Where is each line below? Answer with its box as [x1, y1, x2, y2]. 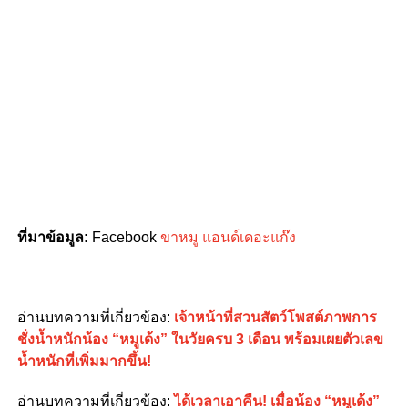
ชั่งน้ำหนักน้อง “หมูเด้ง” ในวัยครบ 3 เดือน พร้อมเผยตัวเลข [16, 331, 383, 347]
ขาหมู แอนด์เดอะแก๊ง [159, 229, 296, 245]
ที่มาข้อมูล [16, 229, 84, 245]
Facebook [91, 229, 160, 245]
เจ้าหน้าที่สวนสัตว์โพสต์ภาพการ [173, 310, 377, 325]
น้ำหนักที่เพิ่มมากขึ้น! [16, 353, 151, 369]
